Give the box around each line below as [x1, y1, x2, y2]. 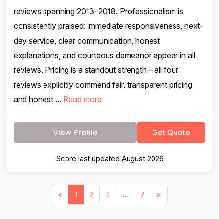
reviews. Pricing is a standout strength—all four [14, 65, 178, 75]
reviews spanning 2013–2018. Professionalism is [14, 6, 183, 16]
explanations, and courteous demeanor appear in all [14, 50, 195, 60]
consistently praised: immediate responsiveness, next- [14, 21, 203, 31]
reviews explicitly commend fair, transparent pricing [14, 80, 192, 89]
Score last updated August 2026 [55, 154, 164, 163]
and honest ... [14, 94, 63, 104]
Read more [63, 94, 102, 104]
